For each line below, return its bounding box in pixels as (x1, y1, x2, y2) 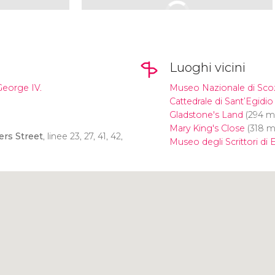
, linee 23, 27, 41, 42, (43, 130, 123, 142)
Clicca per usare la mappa (68, 184, 195, 196)
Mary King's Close (169, 123, 245, 134)
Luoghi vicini (169, 60, 246, 75)
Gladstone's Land (169, 109, 243, 121)
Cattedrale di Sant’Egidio (169, 96, 273, 107)
